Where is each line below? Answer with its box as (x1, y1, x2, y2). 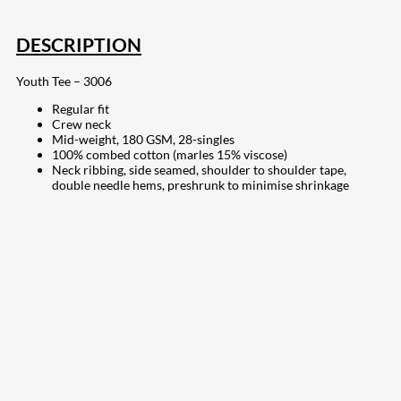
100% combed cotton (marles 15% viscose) (52, 147, 287, 163)
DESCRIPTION (16, 33, 141, 56)
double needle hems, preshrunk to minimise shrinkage (52, 177, 349, 193)
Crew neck (52, 116, 111, 132)
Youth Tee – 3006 (16, 73, 112, 90)
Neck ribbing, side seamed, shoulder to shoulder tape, (52, 162, 346, 178)
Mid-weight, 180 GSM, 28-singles (52, 132, 235, 148)
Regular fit (52, 101, 109, 117)
